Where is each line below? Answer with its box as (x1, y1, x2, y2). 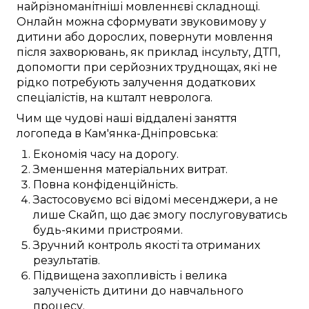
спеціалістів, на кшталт (17, 91, 149, 105)
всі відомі (115, 193, 170, 207)
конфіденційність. (70, 178, 178, 192)
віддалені (135, 112, 192, 126)
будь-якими (33, 223, 108, 237)
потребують (49, 76, 123, 90)
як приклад (130, 46, 199, 59)
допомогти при (17, 61, 110, 74)
